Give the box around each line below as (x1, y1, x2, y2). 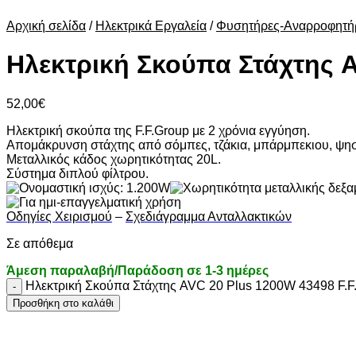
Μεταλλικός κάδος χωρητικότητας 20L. (6, 152, 221, 166)
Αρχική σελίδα (6, 19, 86, 33)
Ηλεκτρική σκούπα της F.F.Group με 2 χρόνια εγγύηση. (6, 123, 310, 137)
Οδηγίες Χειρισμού (6, 209, 112, 223)
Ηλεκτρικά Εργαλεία (95, 19, 207, 33)
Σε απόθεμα (6, 236, 73, 250)
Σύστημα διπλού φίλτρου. (6, 166, 149, 180)
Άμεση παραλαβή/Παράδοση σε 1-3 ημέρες (6, 263, 269, 277)
